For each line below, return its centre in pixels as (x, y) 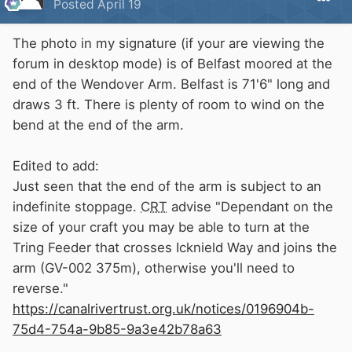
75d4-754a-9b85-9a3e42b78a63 (117, 330)
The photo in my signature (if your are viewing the (169, 44)
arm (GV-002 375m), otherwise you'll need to (154, 268)
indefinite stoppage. (77, 207)
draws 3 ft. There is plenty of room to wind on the (169, 105)
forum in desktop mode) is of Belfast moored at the (172, 64)
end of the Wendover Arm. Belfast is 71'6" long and (171, 84)
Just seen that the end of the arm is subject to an (167, 187)
